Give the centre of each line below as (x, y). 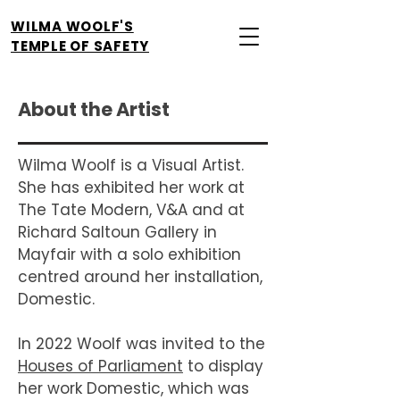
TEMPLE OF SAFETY (80, 46)
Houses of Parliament (100, 366)
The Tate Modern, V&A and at (131, 210)
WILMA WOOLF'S (72, 26)
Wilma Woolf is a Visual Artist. (131, 165)
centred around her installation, (140, 277)
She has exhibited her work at (131, 187)
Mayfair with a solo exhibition (129, 254)
